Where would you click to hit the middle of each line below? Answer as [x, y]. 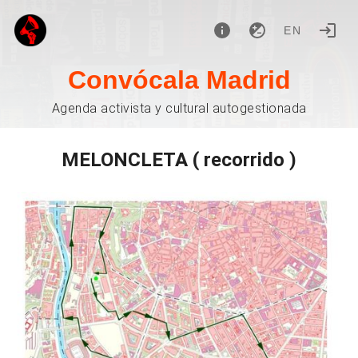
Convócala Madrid [179, 80]
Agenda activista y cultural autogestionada [179, 108]
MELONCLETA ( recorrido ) [179, 160]
